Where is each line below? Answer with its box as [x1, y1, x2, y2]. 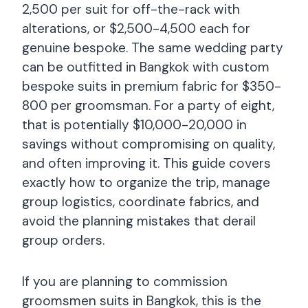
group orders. [22, 232, 104, 249]
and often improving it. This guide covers [22, 155, 271, 172]
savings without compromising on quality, [22, 135, 275, 153]
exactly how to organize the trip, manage [22, 174, 270, 191]
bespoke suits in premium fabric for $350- [22, 78, 281, 95]
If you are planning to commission [22, 273, 228, 290]
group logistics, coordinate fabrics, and [22, 193, 259, 210]
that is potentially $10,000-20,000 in [22, 116, 247, 133]
